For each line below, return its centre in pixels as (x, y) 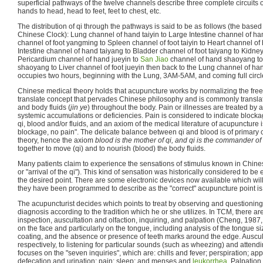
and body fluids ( (44, 107)
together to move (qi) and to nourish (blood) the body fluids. (112, 148)
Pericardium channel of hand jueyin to (79, 59)
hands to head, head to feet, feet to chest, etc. (89, 11)
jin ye (79, 107)
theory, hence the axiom (56, 140)
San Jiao (154, 59)
